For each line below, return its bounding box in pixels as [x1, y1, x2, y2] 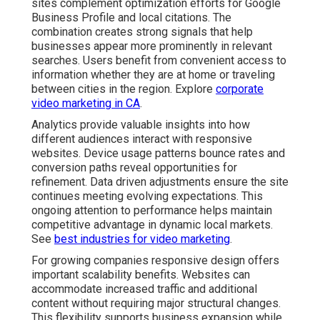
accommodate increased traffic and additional [31, 282, 257, 296]
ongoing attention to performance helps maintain [31, 204, 272, 218]
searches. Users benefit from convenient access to [31, 54, 286, 68]
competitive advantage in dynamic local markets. [31, 218, 273, 232]
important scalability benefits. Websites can [31, 268, 250, 282]
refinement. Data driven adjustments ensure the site [31, 175, 289, 189]
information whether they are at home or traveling [31, 68, 275, 82]
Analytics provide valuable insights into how [31, 118, 250, 132]
